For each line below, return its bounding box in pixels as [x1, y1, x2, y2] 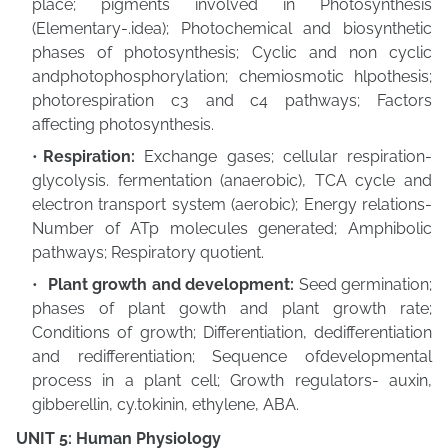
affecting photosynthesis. [32, 115, 214, 134]
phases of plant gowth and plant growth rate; [32, 299, 432, 318]
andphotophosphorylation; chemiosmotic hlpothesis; [32, 67, 432, 86]
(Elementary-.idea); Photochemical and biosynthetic [32, 19, 432, 38]
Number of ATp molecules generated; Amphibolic [32, 219, 432, 238]
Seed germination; [294, 275, 432, 294]
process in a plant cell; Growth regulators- [32, 371, 389, 390]
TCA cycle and [314, 171, 433, 190]
